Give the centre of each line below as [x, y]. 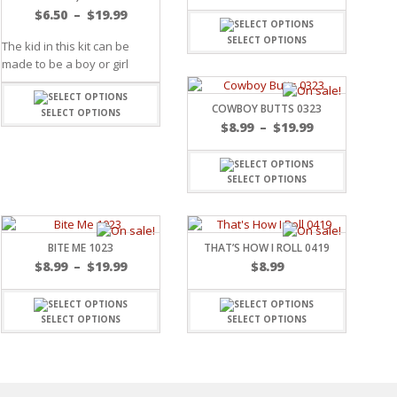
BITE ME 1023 [81, 248]
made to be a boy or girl [65, 64]
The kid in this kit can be [66, 47]
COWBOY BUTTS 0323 [267, 108]
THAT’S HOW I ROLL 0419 [267, 248]
